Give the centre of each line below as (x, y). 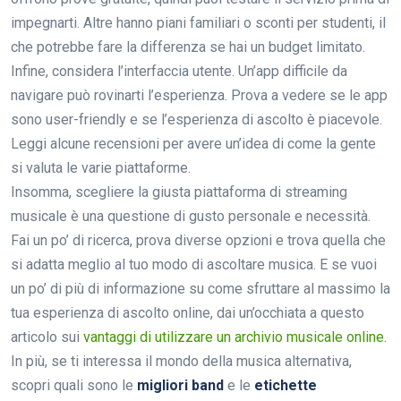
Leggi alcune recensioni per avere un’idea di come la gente (193, 143)
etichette (286, 385)
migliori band (180, 385)
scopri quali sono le (74, 385)
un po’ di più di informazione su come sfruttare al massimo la (200, 288)
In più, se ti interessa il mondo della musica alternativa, (181, 361)
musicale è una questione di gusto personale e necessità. (191, 216)
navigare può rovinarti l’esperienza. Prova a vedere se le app (199, 95)
